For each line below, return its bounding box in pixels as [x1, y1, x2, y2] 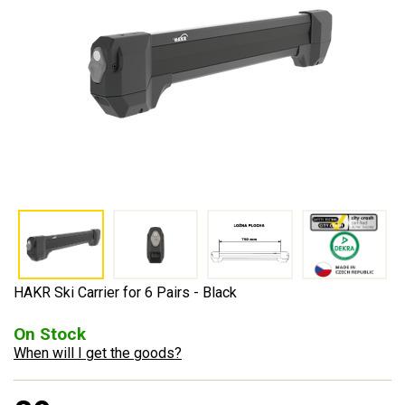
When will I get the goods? [14, 344, 182, 362]
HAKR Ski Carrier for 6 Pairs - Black [14, 283, 237, 301]
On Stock [14, 323, 86, 344]
